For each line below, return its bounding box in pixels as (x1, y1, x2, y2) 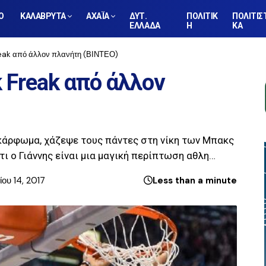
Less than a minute (153, 174, 237, 186)
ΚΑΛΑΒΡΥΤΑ (20, 11, 66, 21)
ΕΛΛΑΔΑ (129, 21, 160, 30)
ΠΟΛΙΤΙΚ (186, 11, 218, 21)
